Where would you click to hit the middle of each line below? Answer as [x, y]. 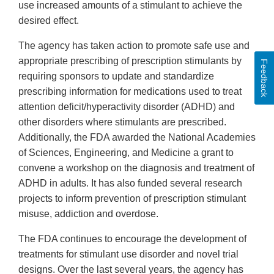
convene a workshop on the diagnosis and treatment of [136, 168]
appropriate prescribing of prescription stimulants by [130, 61]
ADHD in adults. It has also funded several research [130, 183]
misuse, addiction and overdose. [88, 214]
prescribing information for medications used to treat [130, 92]
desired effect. [50, 21]
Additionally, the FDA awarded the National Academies [137, 138]
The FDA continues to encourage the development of [132, 239]
